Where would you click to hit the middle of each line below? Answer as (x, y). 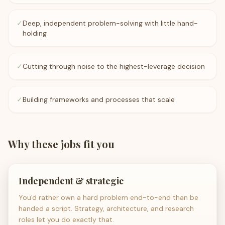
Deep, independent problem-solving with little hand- (110, 23)
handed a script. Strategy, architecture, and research (106, 208)
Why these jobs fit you (61, 144)
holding (35, 33)
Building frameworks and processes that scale (99, 99)
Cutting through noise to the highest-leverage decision (114, 66)
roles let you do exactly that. (66, 219)
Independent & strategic (71, 181)
